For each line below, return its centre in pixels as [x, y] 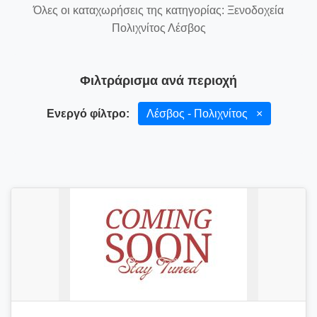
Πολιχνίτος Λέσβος [158, 28]
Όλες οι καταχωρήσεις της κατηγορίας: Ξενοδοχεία [158, 10]
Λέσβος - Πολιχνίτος [198, 114]
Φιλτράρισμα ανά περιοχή [158, 81]
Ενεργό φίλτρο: [88, 114]
